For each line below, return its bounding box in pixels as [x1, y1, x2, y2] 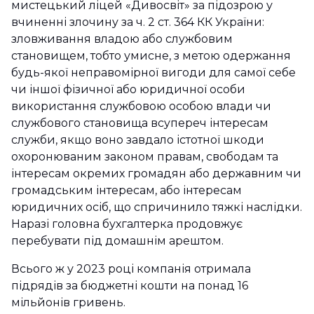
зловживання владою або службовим [11, 32, 233, 46]
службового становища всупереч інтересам [11, 116, 268, 130]
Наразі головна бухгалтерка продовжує [11, 217, 243, 231]
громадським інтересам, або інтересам [11, 184, 242, 198]
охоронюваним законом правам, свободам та [11, 150, 278, 164]
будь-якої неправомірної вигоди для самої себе [11, 66, 296, 80]
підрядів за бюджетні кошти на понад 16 [11, 279, 248, 293]
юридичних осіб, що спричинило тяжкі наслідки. [11, 200, 302, 214]
